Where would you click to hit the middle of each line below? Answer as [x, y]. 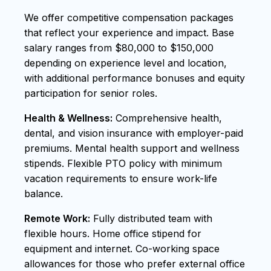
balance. [44, 193]
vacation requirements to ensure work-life [121, 178]
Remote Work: [57, 218]
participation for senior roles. [91, 93]
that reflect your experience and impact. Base [129, 32]
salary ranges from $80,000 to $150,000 [119, 47]
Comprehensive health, [167, 118]
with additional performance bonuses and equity [135, 78]
